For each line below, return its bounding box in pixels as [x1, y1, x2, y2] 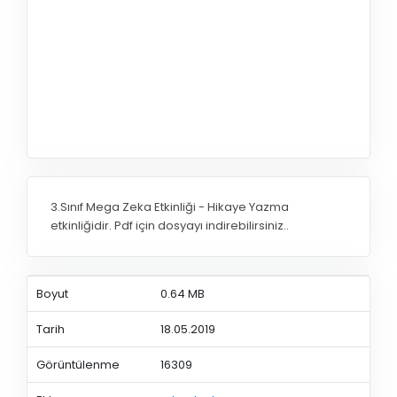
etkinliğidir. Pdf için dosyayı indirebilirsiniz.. [51, 217, 289, 235]
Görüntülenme [35, 355, 120, 373]
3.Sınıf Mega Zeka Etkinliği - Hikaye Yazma [51, 198, 289, 216]
